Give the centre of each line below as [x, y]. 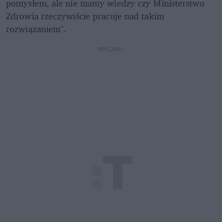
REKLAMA [111, 49]
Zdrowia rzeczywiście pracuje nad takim [85, 16]
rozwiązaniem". [37, 28]
